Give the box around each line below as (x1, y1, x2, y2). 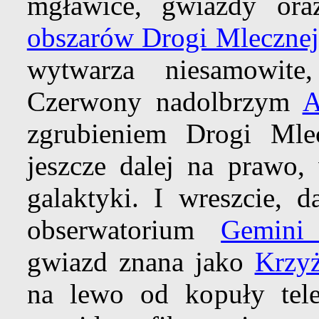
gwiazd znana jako (26, 246, 255, 278)
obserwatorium (26, 214, 221, 246)
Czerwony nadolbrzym (26, 86, 303, 117)
